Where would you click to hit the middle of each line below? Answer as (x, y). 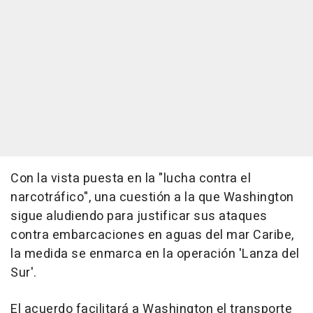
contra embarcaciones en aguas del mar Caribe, (152, 235)
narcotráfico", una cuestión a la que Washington (152, 198)
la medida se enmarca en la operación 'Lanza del (155, 254)
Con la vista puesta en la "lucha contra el (131, 179)
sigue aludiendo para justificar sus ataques (139, 217)
